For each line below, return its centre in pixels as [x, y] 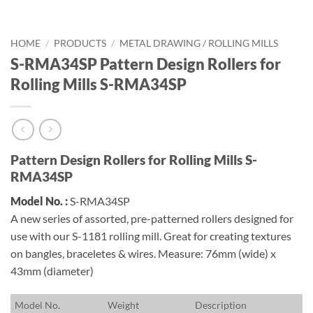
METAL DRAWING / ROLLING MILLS [199, 43]
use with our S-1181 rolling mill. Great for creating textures [151, 236]
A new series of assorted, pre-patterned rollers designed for [152, 219]
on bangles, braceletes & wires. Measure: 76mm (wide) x [143, 254]
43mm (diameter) [52, 271]
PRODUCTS [80, 43]
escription [225, 305]
